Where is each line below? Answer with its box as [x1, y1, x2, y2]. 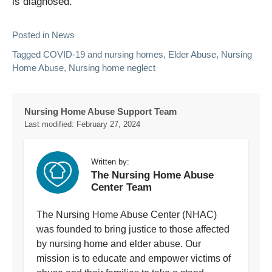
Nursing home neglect [69, 63, 155, 73]
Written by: [91, 157, 129, 167]
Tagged [12, 49, 43, 60]
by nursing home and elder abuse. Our [36, 239, 201, 250]
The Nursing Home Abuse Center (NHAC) [36, 209, 217, 220]
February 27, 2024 [76, 120, 140, 129]
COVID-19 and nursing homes [43, 49, 163, 60]
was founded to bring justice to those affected [36, 224, 229, 235]
